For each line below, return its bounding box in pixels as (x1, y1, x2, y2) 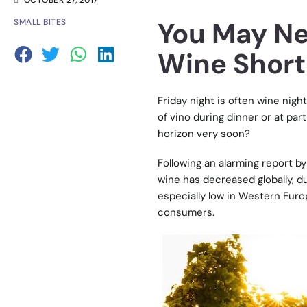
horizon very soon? (157, 126, 250, 140)
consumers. (157, 206, 214, 220)
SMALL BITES (14, 16, 66, 28)
